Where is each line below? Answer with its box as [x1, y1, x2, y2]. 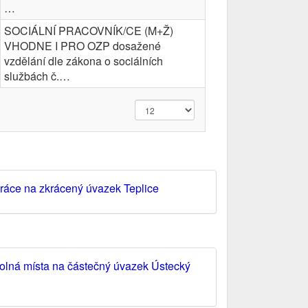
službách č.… [4, 68, 70, 84]
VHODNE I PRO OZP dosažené [4, 38, 161, 54]
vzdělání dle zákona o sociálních [4, 53, 163, 69]
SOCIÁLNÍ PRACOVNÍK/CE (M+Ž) [4, 23, 173, 38]
